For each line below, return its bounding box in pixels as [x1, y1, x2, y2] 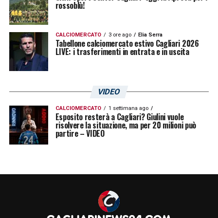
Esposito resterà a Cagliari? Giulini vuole [55, 110, 184, 123]
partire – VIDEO [55, 127, 105, 139]
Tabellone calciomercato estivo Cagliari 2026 [55, 37, 199, 49]
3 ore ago [108, 31, 131, 38]
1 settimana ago [108, 105, 148, 111]
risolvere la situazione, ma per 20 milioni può [55, 119, 196, 131]
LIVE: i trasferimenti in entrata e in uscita [55, 45, 189, 57]
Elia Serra [138, 31, 163, 38]
